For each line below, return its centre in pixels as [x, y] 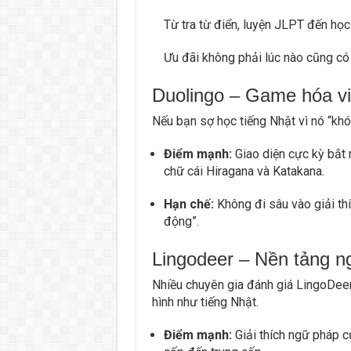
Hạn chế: [188, 204]
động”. [181, 221]
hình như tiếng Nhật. [205, 302]
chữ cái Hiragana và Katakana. [244, 171]
